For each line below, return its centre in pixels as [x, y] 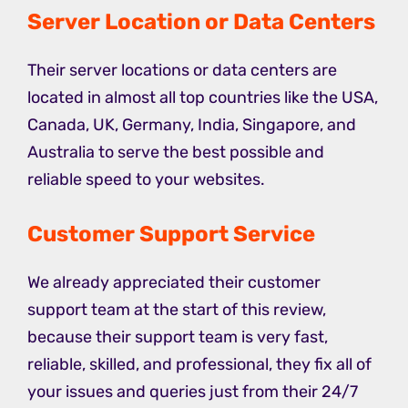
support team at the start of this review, [177, 310]
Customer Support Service [171, 235]
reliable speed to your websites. [146, 180]
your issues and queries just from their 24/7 [193, 392]
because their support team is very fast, [178, 337]
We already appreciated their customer [174, 283]
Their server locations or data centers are [182, 71]
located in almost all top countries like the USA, [203, 98]
